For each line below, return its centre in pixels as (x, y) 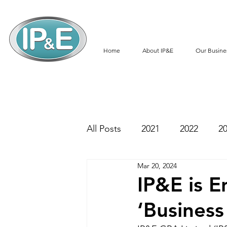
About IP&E (158, 50)
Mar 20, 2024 (157, 165)
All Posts (104, 128)
